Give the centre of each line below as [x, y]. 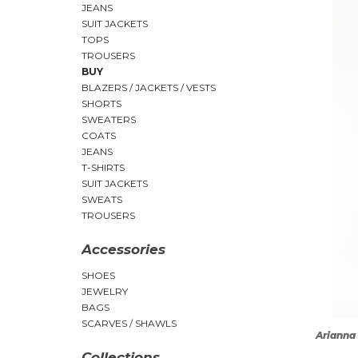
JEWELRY [105, 291]
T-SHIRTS [103, 167]
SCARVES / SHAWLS [129, 323]
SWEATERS [109, 119]
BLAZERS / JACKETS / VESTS [149, 88]
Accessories [123, 249]
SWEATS [102, 199]
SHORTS [101, 103]
